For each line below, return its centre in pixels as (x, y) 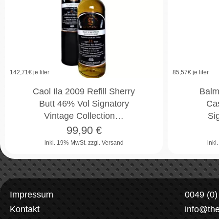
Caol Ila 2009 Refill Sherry (84, 92)
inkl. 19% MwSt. (66, 143)
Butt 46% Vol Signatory (84, 104)
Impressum (32, 194)
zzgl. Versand (106, 143)
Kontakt (25, 209)
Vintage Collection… (84, 116)
